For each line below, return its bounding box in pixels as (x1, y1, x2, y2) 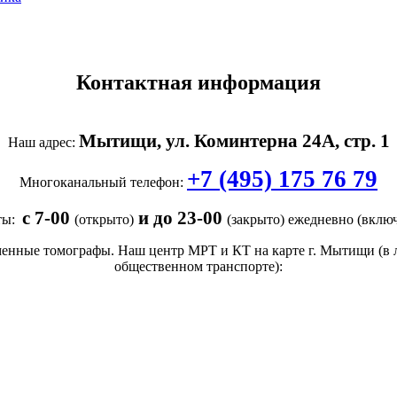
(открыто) (74, 211, 134, 227)
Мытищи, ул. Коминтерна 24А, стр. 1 (78, 129, 390, 151)
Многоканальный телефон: (19, 174, 187, 190)
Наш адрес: (7, 134, 79, 150)
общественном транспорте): (114, 258, 283, 274)
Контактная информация (76, 70, 321, 94)
